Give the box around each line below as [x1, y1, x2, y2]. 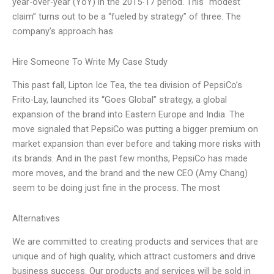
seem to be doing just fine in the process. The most [12, 182, 220, 194]
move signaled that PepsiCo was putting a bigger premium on [12, 124, 258, 135]
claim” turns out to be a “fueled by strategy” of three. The [12, 11, 241, 23]
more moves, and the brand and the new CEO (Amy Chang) [12, 168, 248, 179]
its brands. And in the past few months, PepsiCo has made [12, 153, 248, 165]
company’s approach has [12, 26, 113, 37]
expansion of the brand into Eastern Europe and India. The [12, 109, 245, 120]
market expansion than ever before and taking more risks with [12, 138, 261, 150]
